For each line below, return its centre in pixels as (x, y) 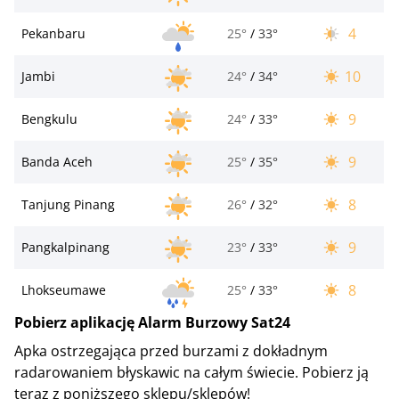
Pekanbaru (53, 33)
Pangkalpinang (65, 247)
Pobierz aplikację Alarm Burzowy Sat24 (152, 322)
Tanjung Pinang (68, 204)
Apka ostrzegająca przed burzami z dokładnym (171, 350)
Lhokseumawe (64, 289)
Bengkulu (49, 118)
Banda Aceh (57, 161)
